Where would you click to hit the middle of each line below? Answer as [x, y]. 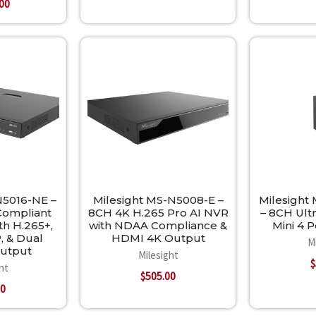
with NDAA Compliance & [158, 225]
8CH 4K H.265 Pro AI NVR [158, 212]
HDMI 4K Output [158, 238]
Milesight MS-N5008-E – [158, 200]
